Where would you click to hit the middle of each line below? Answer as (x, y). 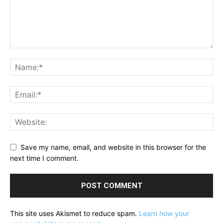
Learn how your (164, 214)
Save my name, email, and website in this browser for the (113, 147)
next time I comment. (44, 158)
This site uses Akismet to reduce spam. (74, 214)
